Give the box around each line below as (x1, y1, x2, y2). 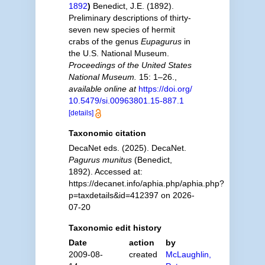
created (129, 250, 158, 259)
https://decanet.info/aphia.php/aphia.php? (68, 179, 224, 188)
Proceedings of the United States (68, 60, 192, 70)
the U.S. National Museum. (68, 49, 169, 58)
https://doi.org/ (138, 84, 192, 93)
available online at (68, 84, 136, 93)
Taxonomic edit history (68, 223, 161, 232)
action (129, 238, 155, 247)
